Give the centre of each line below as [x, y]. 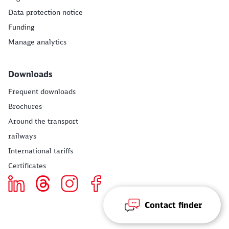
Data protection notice [45, 13]
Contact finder [173, 205]
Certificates [27, 166]
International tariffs [41, 151]
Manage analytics [37, 42]
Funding [21, 27]
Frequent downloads [42, 92]
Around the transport [43, 121]
